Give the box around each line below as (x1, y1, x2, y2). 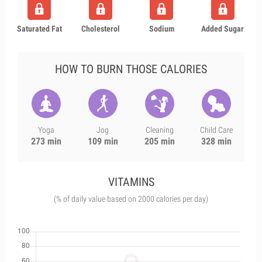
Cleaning (145, 125, 174, 135)
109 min (87, 136, 118, 147)
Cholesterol (81, 24, 120, 33)
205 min (144, 136, 175, 147)
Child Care (199, 125, 233, 135)
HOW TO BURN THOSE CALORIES (55, 62, 207, 76)
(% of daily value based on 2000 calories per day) (54, 194, 208, 204)
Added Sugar (201, 24, 244, 33)
